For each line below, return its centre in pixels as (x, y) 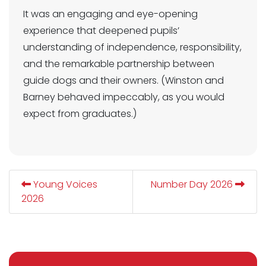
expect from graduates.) (80, 113)
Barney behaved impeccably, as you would (124, 97)
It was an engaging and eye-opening (110, 14)
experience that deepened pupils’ (101, 30)
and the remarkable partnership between (119, 64)
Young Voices (64, 184)
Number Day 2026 (193, 184)
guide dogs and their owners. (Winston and (123, 80)
